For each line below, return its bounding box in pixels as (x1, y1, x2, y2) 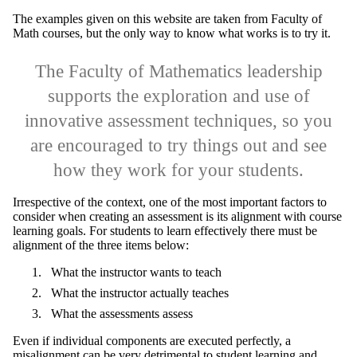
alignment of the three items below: (13, 238, 189, 253)
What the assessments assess (51, 307, 193, 321)
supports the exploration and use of (47, 86, 310, 107)
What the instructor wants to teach (51, 265, 222, 280)
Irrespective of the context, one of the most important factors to (13, 195, 327, 210)
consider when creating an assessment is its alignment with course (13, 210, 342, 224)
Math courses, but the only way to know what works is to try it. (13, 26, 331, 41)
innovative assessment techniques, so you (25, 111, 332, 131)
